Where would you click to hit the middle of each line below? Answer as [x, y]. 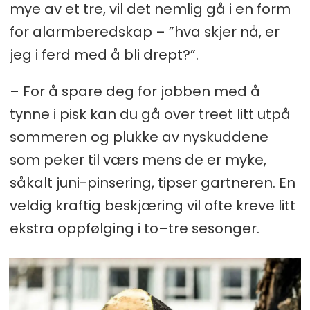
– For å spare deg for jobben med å [135, 91]
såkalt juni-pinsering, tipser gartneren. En [152, 182]
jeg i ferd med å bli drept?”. [104, 54]
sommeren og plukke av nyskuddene [139, 137]
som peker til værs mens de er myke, [138, 159]
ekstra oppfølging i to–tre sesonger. [134, 228]
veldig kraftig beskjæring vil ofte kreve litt [152, 205]
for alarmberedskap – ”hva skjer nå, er [144, 31]
